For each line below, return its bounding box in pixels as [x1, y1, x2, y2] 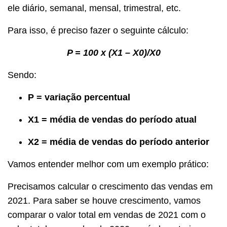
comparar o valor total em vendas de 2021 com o [8, 210, 206, 220]
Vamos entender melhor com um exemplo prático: [8, 159, 209, 170]
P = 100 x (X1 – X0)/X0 [66, 48, 161, 58]
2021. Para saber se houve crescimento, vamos [8, 196, 201, 206]
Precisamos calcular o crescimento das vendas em [8, 181, 213, 192]
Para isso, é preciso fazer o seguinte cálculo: [8, 25, 188, 36]
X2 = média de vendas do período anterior [28, 137, 209, 147]
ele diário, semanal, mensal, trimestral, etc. [8, 3, 181, 14]
